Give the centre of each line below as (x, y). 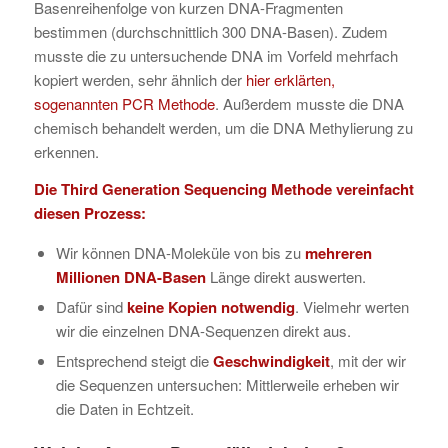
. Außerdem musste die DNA (309, 103)
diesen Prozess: (89, 212)
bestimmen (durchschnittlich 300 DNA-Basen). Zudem (210, 31)
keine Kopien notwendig (210, 306)
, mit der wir (367, 360)
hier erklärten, (290, 79)
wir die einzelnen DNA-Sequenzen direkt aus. (203, 330)
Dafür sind (91, 306)
